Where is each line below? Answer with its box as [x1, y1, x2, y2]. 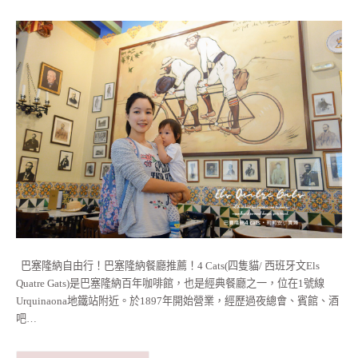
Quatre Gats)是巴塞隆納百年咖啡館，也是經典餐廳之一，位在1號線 [16, 277, 324, 290]
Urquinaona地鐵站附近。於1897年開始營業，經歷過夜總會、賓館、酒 [16, 295, 339, 308]
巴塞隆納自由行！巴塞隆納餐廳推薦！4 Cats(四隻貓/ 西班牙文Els [16, 260, 320, 272]
